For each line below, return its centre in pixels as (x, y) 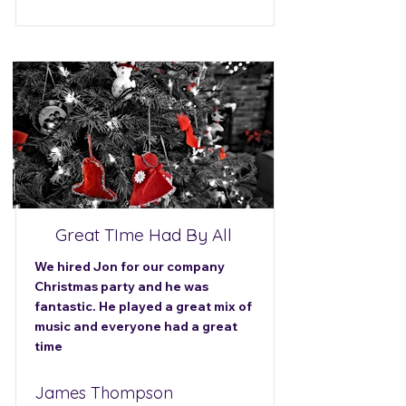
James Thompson (104, 393)
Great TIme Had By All (143, 235)
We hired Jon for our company (130, 266)
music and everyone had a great (136, 326)
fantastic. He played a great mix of (143, 306)
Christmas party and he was (121, 286)
